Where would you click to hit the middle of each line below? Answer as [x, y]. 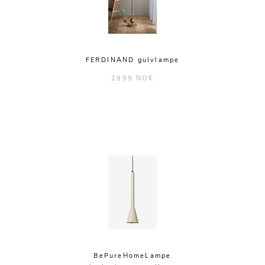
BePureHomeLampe [132, 256]
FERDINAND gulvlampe [132, 60]
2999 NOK [132, 78]
